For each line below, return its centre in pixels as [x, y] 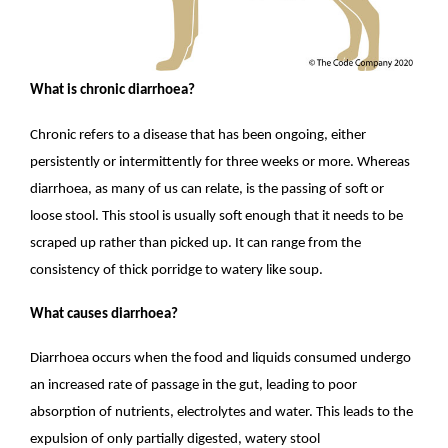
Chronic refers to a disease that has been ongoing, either [198, 135]
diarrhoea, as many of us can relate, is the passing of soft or [207, 189]
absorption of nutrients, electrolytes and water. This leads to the [222, 412]
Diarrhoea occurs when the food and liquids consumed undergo [221, 358]
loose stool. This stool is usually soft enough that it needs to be [217, 216]
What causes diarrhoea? [104, 314]
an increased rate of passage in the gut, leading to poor [194, 385]
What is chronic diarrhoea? [113, 91]
